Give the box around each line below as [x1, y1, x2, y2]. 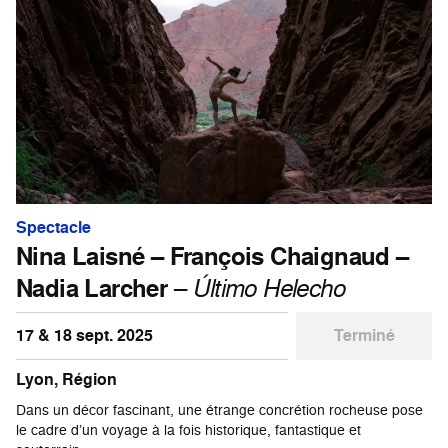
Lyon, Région [16, 367, 117, 391]
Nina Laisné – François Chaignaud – [16, 238, 409, 273]
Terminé [333, 323, 395, 347]
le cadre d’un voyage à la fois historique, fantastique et [16, 419, 361, 439]
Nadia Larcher [16, 270, 168, 305]
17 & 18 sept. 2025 [16, 323, 153, 347]
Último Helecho [192, 270, 345, 304]
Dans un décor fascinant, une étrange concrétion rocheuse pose [16, 399, 423, 419]
